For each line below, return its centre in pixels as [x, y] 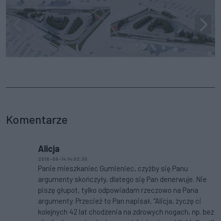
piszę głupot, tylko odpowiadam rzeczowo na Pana [118, 190]
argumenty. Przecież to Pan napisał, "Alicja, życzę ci [120, 201]
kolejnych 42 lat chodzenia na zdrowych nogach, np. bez [126, 212]
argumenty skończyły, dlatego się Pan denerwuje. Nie [122, 179]
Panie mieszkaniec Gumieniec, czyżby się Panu [113, 168]
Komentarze [37, 120]
